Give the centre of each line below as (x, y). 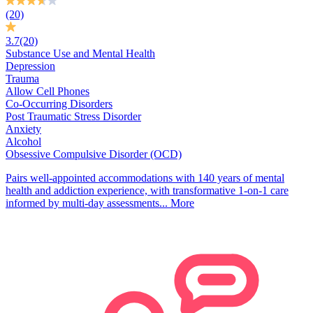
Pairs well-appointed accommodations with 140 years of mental (145, 178)
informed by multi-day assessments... (87, 203)
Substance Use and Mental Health (80, 54)
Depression (30, 66)
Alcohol (23, 142)
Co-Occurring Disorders (59, 104)
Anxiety (23, 129)
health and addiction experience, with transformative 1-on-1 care (147, 191)
